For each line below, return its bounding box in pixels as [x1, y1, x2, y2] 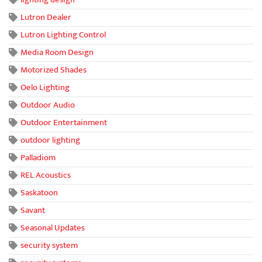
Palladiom [20, 150, 56, 165]
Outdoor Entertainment [20, 115, 107, 130]
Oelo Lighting [20, 80, 70, 95]
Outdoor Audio [20, 97, 75, 112]
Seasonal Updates [20, 220, 85, 235]
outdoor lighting [20, 132, 80, 147]
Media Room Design [20, 44, 94, 60]
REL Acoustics [20, 167, 71, 182]
